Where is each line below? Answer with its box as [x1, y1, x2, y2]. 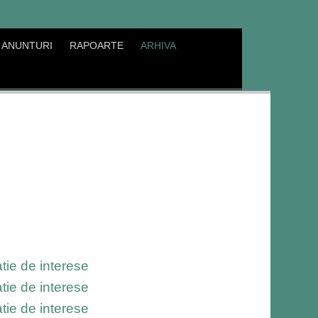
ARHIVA [141, 40, 177, 51]
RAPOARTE [70, 40, 124, 51]
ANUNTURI [1, 40, 53, 51]
